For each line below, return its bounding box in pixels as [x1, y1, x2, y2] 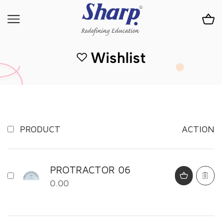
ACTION [182, 124, 215, 134]
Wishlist [91, 49, 146, 67]
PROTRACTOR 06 [50, 164, 130, 175]
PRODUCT [20, 124, 60, 134]
